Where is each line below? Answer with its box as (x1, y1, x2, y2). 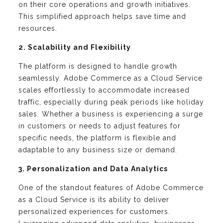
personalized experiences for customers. (18, 208, 170, 216)
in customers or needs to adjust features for (18, 122, 181, 130)
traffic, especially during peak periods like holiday (18, 98, 204, 107)
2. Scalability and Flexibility (18, 43, 131, 52)
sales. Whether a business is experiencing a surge (18, 110, 203, 118)
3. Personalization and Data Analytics (18, 165, 168, 173)
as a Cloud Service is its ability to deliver (18, 196, 169, 204)
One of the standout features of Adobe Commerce (18, 184, 204, 192)
